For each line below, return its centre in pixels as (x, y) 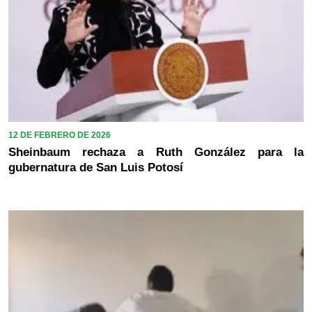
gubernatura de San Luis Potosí (96, 167)
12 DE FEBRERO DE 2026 (60, 135)
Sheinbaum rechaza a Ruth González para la (156, 152)
